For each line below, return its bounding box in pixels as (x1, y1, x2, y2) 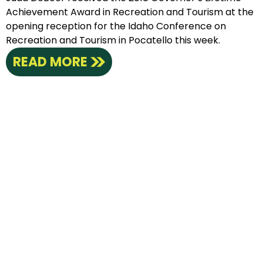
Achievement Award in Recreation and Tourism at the (6, 5, 254, 19)
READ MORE (13, 53, 88, 72)
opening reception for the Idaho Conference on (6, 19, 227, 33)
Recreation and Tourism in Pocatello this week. (6, 33, 221, 48)
